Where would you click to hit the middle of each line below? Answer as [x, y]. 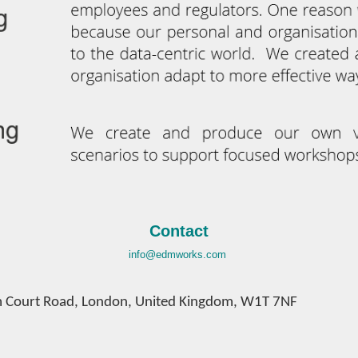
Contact [179, 231]
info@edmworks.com [177, 254]
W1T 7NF [269, 302]
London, [108, 302]
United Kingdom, [188, 302]
